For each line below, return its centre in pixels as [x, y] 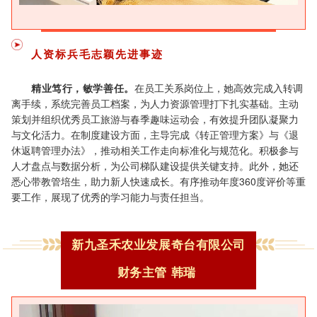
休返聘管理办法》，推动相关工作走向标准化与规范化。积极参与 [155, 150]
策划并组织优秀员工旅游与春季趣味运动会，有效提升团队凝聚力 [155, 119]
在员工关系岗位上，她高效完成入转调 [218, 87]
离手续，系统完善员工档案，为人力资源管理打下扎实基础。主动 [155, 103]
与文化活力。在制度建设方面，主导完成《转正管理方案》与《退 [155, 134]
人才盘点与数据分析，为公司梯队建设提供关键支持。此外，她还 [155, 165]
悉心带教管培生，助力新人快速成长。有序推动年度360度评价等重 [158, 181]
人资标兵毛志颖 [73, 53]
